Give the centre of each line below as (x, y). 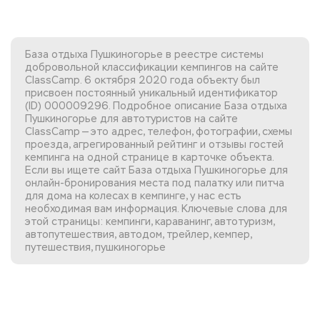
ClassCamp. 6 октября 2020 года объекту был (142, 80)
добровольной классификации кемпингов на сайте (152, 67)
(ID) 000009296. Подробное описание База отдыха (156, 106)
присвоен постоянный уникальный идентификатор (151, 93)
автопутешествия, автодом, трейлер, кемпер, (139, 234)
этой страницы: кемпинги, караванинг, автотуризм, (150, 221)
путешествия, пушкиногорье (95, 247)
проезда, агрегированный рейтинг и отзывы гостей (154, 144)
